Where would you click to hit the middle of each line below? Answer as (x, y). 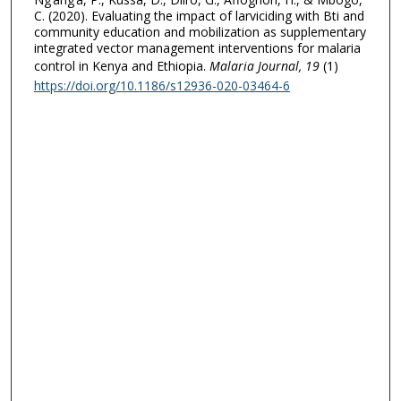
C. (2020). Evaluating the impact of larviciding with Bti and (199, 16)
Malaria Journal (252, 66)
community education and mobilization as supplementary (200, 32)
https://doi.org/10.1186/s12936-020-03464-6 (162, 86)
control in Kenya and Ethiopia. (119, 66)
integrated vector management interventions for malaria (197, 48)
